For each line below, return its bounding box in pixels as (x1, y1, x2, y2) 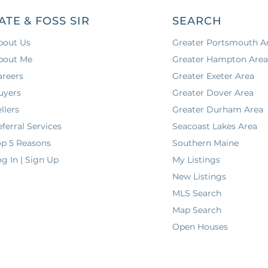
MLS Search (172, 188, 222, 199)
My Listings (172, 154, 221, 165)
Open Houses (172, 221, 229, 232)
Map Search (172, 205, 222, 215)
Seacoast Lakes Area (172, 121, 258, 132)
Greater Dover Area (172, 87, 254, 98)
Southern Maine (172, 138, 239, 148)
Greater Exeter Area (172, 71, 255, 81)
